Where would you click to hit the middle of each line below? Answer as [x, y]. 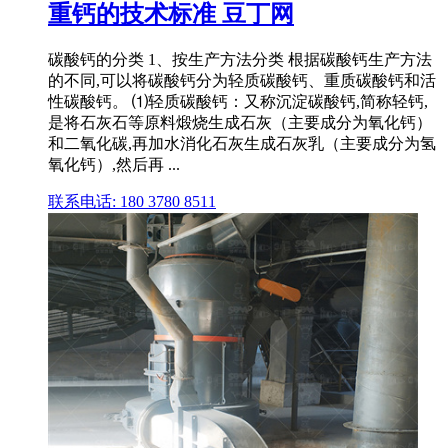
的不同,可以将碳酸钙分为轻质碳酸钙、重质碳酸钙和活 [242, 80]
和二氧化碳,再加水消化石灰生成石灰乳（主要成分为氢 [242, 143]
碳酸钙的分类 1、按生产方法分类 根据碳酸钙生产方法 [240, 59]
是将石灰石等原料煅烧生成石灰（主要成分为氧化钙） [240, 122]
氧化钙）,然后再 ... [114, 164]
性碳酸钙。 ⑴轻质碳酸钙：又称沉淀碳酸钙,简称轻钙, [238, 101]
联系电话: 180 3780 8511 [132, 201]
